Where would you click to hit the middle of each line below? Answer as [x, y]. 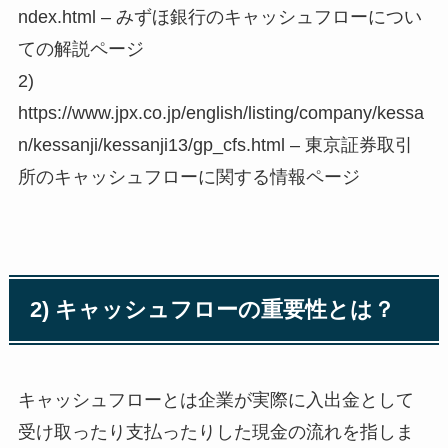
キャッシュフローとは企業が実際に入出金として [215, 400]
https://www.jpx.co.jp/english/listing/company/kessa [220, 113]
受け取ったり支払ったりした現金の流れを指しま [215, 432]
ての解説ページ [80, 49]
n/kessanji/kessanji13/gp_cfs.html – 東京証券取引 [215, 145]
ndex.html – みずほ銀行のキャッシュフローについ [219, 17]
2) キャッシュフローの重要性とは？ [213, 310]
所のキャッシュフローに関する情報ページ [188, 177]
